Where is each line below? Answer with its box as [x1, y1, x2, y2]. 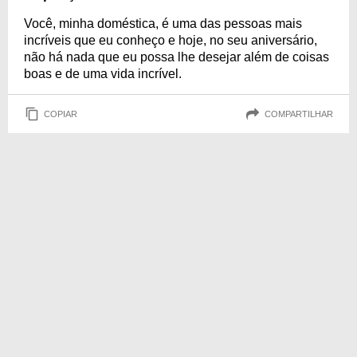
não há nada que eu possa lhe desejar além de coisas [24, 50, 329, 64]
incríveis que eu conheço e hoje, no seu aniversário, [24, 33, 317, 47]
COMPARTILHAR [265, 108, 333, 119]
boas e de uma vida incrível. [24, 67, 182, 80]
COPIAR [44, 108, 77, 119]
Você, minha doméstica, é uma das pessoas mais [24, 17, 302, 30]
